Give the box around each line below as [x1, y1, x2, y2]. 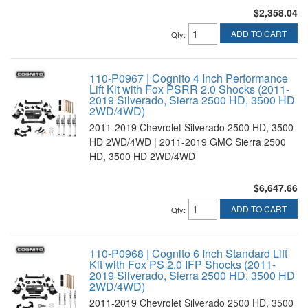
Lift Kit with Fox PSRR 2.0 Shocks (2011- [89, 81, 289, 97]
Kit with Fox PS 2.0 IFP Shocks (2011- [89, 256, 276, 272]
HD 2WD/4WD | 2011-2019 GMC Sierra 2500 [89, 135, 286, 148]
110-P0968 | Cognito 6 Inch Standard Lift [89, 245, 287, 261]
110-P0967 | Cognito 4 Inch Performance [89, 70, 288, 86]
